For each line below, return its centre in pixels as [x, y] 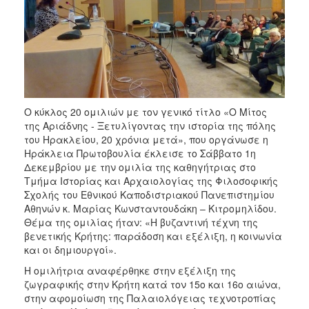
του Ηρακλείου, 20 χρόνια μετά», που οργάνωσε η [146, 139]
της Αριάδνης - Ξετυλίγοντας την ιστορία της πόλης [150, 126]
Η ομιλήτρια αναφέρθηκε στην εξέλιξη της [130, 270]
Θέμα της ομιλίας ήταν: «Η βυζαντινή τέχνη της [141, 222]
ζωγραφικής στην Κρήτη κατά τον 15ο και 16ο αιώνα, [152, 284]
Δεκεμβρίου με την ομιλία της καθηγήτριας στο [140, 167]
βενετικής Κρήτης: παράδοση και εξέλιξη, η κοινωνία [153, 236]
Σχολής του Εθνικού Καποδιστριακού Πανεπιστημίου [149, 195]
